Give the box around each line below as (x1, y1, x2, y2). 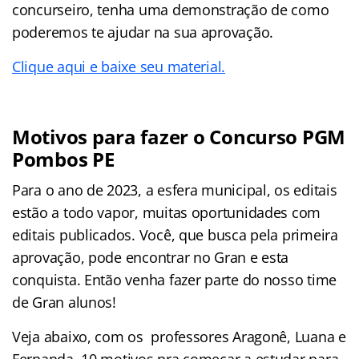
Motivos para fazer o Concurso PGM (12, 123, 346, 150)
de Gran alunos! (12, 292, 116, 312)
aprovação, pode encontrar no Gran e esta (12, 247, 289, 267)
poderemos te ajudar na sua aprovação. (12, 22, 274, 42)
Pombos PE (12, 145, 115, 172)
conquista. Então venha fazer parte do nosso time (12, 269, 337, 289)
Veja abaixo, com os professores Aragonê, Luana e (12, 326, 346, 346)
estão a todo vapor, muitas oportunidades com (12, 202, 321, 222)
